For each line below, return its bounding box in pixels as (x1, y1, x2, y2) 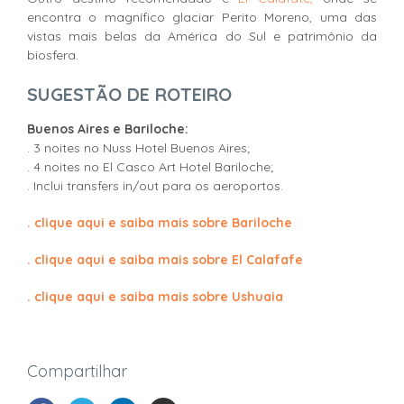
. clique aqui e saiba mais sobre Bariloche (27, 215, 292, 232)
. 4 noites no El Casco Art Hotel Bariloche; (27, 159, 273, 176)
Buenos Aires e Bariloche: (27, 121, 188, 138)
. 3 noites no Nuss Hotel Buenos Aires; (27, 140, 250, 157)
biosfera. (27, 47, 78, 64)
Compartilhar (27, 361, 127, 382)
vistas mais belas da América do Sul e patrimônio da (27, 28, 377, 45)
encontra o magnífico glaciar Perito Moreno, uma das (27, 9, 377, 26)
